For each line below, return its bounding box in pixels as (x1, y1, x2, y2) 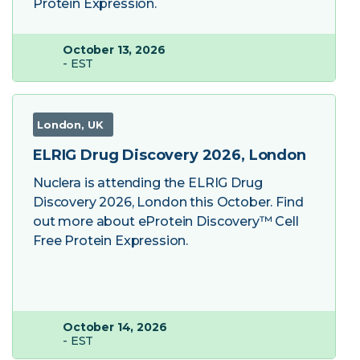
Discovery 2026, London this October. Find (33, 194, 304, 211)
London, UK (37, 118, 104, 132)
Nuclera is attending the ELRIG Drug (33, 175, 263, 191)
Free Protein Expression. (33, 233, 189, 249)
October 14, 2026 (63, 320, 167, 335)
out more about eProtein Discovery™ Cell (33, 214, 299, 230)
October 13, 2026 (63, 43, 166, 58)
